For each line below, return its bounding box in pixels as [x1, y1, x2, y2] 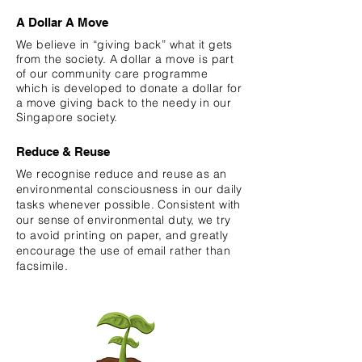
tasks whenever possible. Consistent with [16, 197, 241, 212]
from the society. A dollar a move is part [16, 52, 234, 66]
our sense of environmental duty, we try [16, 213, 231, 227]
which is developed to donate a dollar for [16, 81, 242, 95]
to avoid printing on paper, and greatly [16, 228, 229, 242]
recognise [36, 166, 91, 181]
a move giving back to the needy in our [16, 95, 231, 110]
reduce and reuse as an [90, 166, 227, 181]
